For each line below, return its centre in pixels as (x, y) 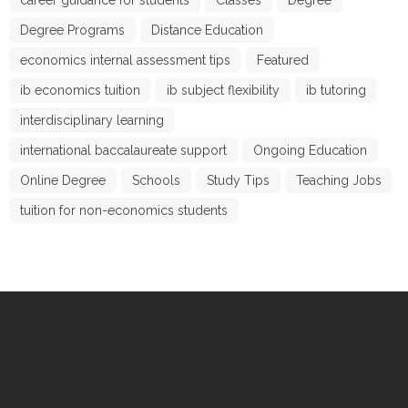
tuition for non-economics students (124, 210)
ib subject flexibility (223, 90)
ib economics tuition (80, 90)
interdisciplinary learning (92, 120)
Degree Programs (72, 30)
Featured (283, 60)
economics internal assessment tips (125, 60)
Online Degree (63, 180)
